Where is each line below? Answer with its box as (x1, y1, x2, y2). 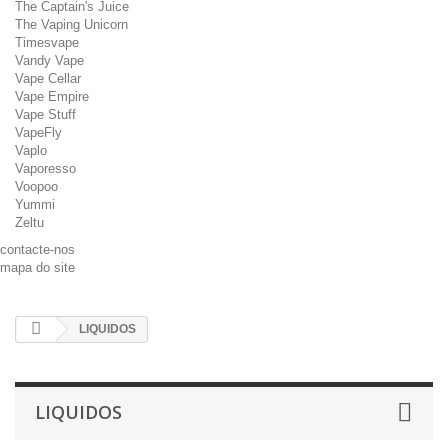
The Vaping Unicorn (15, 17, 128, 32)
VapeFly (15, 125, 62, 140)
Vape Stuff (15, 107, 76, 122)
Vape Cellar (15, 71, 81, 86)
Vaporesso (15, 161, 76, 176)
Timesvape (15, 35, 79, 50)
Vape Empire (15, 89, 89, 104)
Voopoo (15, 179, 58, 194)
